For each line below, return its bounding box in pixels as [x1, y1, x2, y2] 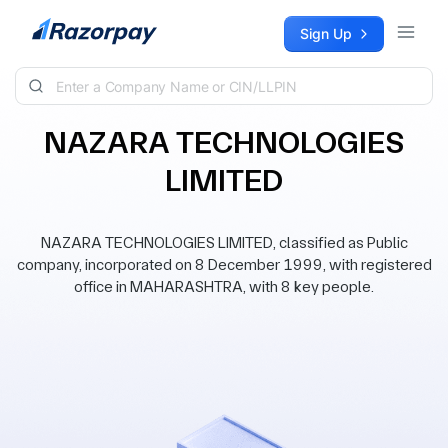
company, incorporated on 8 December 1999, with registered [16, 255, 432, 274]
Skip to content [16, 17, 116, 34]
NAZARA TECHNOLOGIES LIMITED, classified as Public [40, 233, 408, 252]
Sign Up [300, 25, 352, 42]
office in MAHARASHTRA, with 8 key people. [74, 277, 374, 296]
